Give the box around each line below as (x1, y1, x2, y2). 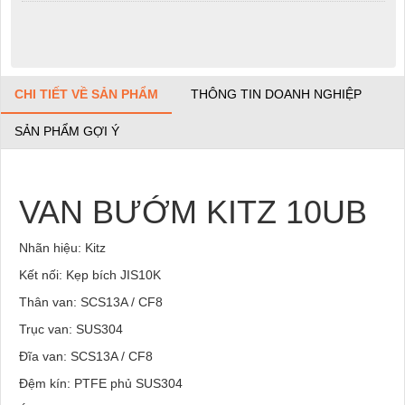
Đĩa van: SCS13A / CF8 (19, 348, 153, 363)
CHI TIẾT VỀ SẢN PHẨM (14, 86, 158, 101)
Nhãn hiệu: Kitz (19, 240, 106, 255)
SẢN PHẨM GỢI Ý (14, 123, 119, 138)
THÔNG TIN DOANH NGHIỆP (191, 86, 362, 101)
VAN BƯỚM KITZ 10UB (19, 193, 367, 231)
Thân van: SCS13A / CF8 (19, 294, 163, 309)
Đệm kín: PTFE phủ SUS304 (19, 375, 183, 391)
